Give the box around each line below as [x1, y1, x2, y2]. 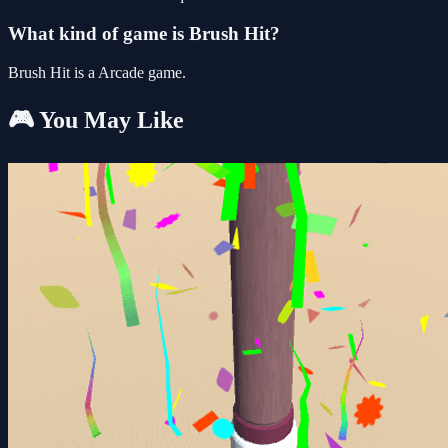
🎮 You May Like [8, 106, 184, 133]
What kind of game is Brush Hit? [8, 23, 280, 44]
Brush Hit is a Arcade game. [8, 63, 186, 81]
